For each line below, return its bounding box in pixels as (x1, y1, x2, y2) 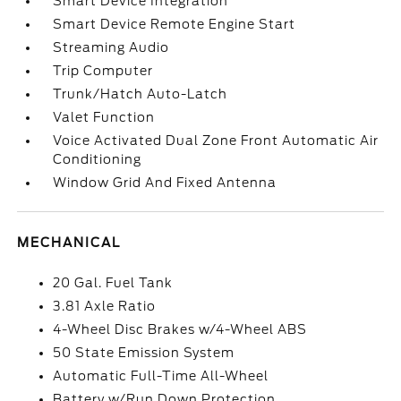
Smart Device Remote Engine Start (53, 17, 296, 31)
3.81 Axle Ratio (53, 299, 157, 313)
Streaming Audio (53, 40, 170, 55)
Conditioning (53, 152, 142, 166)
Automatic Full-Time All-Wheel (53, 369, 269, 383)
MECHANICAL (17, 235, 122, 250)
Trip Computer (53, 64, 154, 78)
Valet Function (53, 110, 156, 124)
